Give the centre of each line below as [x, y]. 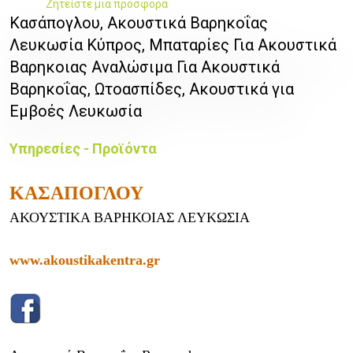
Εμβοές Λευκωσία [76, 111]
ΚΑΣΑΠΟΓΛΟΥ [79, 193]
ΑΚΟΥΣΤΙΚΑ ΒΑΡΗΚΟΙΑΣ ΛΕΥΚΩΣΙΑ [130, 218]
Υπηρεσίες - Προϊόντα [83, 149]
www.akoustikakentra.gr [85, 260]
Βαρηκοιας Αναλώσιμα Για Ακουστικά [145, 67]
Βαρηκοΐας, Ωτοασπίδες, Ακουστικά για [152, 89]
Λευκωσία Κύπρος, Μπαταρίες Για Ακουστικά [173, 45]
